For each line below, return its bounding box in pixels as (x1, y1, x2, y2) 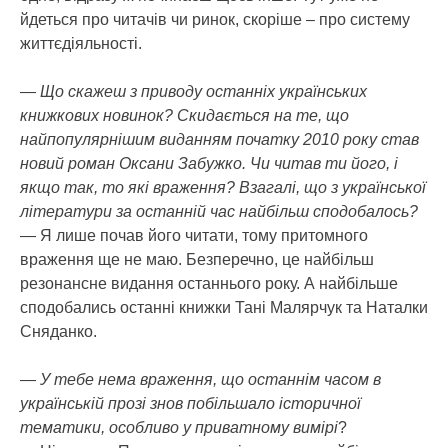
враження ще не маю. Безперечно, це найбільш (20, 251, 374, 268)
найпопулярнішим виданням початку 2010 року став (20, 131, 419, 148)
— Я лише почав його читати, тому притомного (20, 227, 368, 244)
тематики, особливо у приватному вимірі (20, 419, 338, 436)
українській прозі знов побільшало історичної (20, 395, 361, 412)
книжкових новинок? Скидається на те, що (20, 107, 349, 124)
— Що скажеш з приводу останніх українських (20, 83, 367, 100)
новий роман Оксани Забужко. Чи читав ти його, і (20, 155, 398, 172)
